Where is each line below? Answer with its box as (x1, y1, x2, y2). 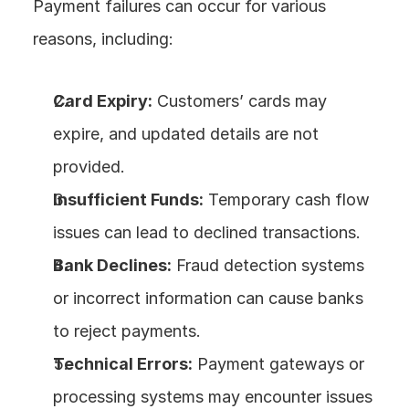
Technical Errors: (53, 353, 193, 373)
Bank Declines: (53, 255, 172, 275)
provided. (53, 156, 125, 176)
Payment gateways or (193, 353, 364, 373)
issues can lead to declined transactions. (53, 222, 361, 242)
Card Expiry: (53, 90, 152, 110)
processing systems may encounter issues (53, 386, 372, 406)
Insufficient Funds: (53, 189, 204, 209)
